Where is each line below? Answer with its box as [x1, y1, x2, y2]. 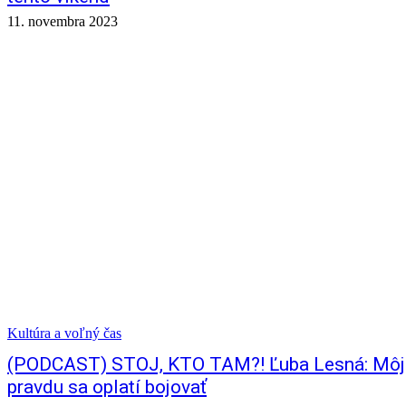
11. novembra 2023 [7, 14, 118, 29]
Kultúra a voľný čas [7, 325, 121, 341]
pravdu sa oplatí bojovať [7, 376, 207, 398]
